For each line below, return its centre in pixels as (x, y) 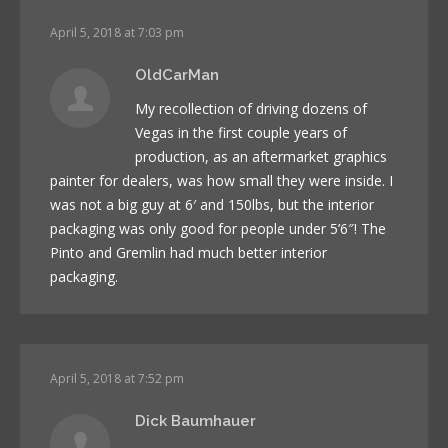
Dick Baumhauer (195, 420)
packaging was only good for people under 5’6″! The (218, 228)
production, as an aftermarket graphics (261, 156)
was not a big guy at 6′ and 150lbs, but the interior (212, 204)
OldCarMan (177, 74)
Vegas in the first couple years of (241, 132)
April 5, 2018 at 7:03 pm (117, 32)
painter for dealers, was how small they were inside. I (221, 180)
